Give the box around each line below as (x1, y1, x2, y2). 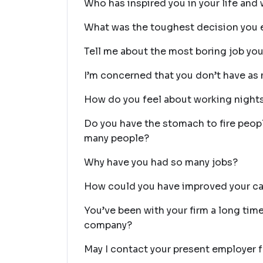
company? (84, 219, 132, 231)
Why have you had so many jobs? (84, 156, 238, 168)
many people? (84, 132, 149, 144)
